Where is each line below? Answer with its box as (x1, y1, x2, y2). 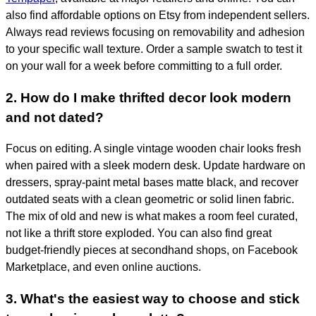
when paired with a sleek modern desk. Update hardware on (6, 159, 305, 172)
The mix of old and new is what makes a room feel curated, (6, 210, 298, 223)
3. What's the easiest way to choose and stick (6, 291, 300, 307)
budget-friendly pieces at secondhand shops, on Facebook (6, 244, 298, 257)
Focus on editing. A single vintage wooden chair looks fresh (6, 142, 301, 155)
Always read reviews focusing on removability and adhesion (6, 25, 305, 38)
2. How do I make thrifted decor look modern (6, 90, 291, 105)
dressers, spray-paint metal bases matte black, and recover (6, 176, 298, 189)
